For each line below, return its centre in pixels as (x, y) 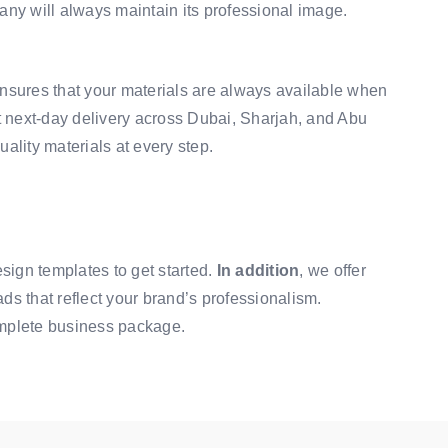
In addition (258, 270)
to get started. (163, 270)
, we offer (332, 270)
